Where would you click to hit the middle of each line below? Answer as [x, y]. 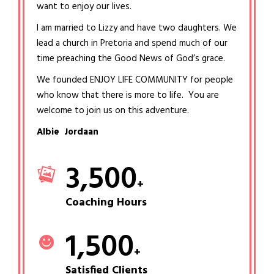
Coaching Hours [106, 202]
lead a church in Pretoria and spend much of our [132, 43]
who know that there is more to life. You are [128, 95]
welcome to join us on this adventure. [113, 110]
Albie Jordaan [68, 132]
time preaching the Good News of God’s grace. [131, 58]
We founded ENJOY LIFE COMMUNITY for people [135, 80]
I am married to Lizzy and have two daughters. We [137, 28]
